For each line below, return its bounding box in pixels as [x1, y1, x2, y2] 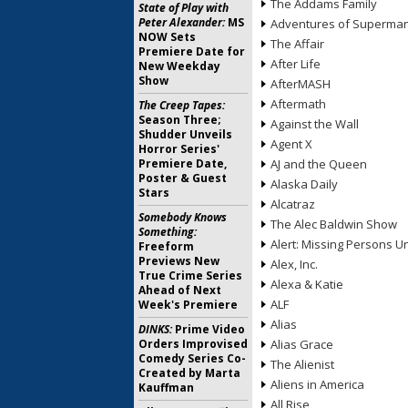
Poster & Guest [138, 170, 227, 186]
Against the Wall [270, 116, 359, 132]
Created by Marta [138, 365, 240, 381]
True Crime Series [138, 268, 242, 283]
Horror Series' [138, 141, 219, 157]
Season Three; [138, 112, 221, 127]
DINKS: [138, 321, 172, 337]
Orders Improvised [138, 336, 248, 352]
